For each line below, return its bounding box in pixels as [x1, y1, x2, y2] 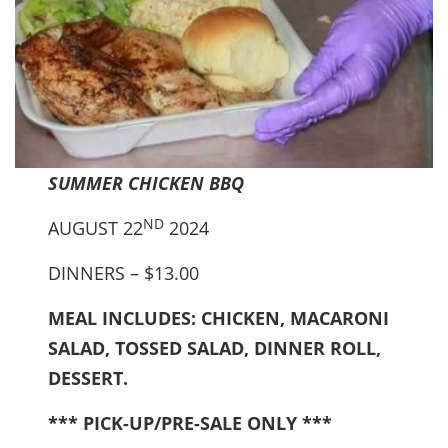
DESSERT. [48, 366, 129, 391]
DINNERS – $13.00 [48, 261, 200, 286]
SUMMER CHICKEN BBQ [48, 171, 245, 196]
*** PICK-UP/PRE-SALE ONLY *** [48, 411, 333, 436]
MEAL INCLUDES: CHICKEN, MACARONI [48, 306, 390, 331]
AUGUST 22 [48, 216, 144, 241]
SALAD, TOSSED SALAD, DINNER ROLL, [48, 336, 382, 361]
